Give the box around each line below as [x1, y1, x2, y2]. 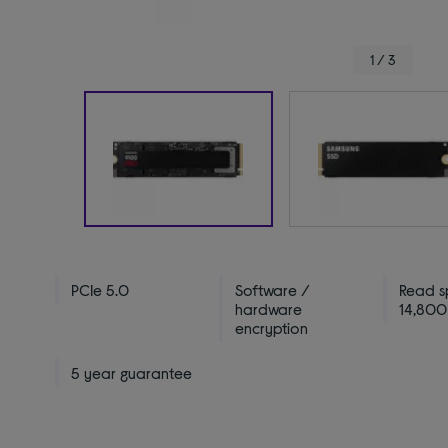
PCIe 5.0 [71, 280, 130, 300]
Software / [235, 280, 311, 300]
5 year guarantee [71, 363, 193, 383]
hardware [235, 299, 303, 319]
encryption [235, 318, 309, 338]
